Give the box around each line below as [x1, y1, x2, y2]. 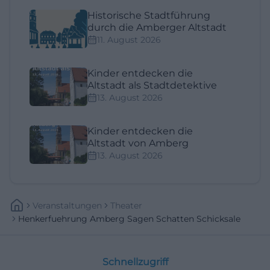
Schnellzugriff [102, 256, 168, 268]
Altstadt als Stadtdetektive [87, 79, 217, 91]
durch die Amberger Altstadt [87, 21, 227, 33]
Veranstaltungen [33, 199, 102, 211]
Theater [110, 199, 142, 211]
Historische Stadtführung [87, 9, 210, 21]
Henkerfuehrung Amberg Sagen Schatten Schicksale [18, 213, 240, 224]
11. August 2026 [97, 34, 161, 45]
